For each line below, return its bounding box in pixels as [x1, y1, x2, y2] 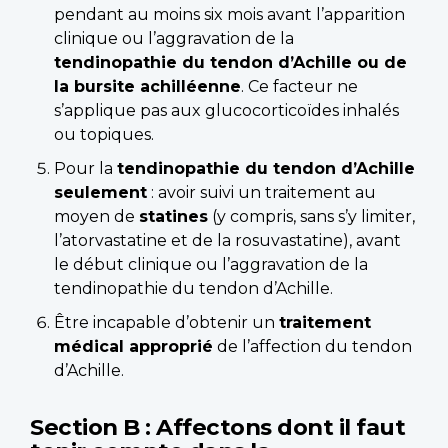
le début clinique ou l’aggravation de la [54, 254, 368, 274]
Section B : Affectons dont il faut [30, 412, 405, 441]
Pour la [54, 158, 117, 178]
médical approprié [54, 336, 213, 356]
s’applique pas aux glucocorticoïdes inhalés [54, 100, 399, 120]
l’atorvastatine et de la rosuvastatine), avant [54, 230, 401, 250]
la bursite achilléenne [54, 76, 241, 96]
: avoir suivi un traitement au [147, 182, 376, 202]
